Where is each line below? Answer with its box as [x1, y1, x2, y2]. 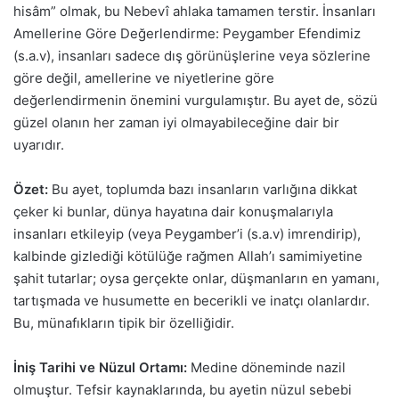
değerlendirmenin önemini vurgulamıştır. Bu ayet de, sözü [13, 91, 378, 109]
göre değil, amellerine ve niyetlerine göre [13, 69, 274, 86]
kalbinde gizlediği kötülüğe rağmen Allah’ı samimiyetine [13, 247, 362, 265]
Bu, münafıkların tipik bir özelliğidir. [13, 313, 234, 331]
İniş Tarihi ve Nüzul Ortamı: [13, 358, 187, 376]
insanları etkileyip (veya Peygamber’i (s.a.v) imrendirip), [13, 224, 361, 242]
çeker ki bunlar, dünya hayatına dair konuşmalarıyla [13, 202, 333, 220]
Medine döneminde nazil [187, 358, 346, 376]
